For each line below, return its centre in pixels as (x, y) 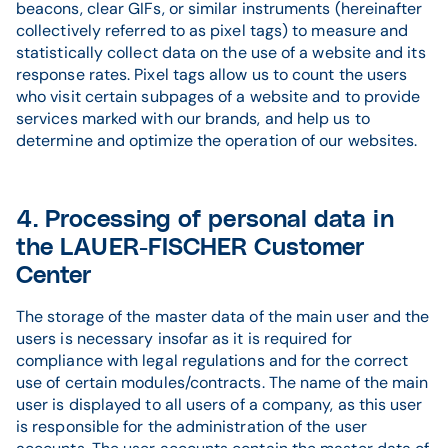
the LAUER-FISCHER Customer (191, 248)
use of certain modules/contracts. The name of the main (222, 382)
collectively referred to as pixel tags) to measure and (212, 30)
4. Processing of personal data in (205, 220)
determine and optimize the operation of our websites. (217, 140)
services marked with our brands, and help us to (193, 118)
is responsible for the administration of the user (191, 426)
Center (54, 276)
